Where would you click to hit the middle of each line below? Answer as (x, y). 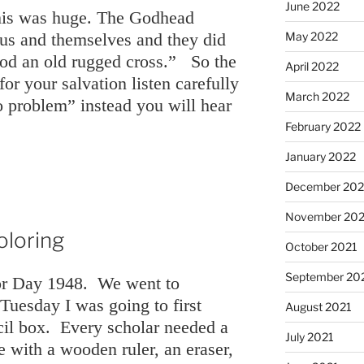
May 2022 (311, 36)
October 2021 (321, 246)
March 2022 (317, 96)
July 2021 (309, 336)
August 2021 (318, 306)
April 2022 (312, 66)
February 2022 (323, 126)
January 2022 (320, 156)
